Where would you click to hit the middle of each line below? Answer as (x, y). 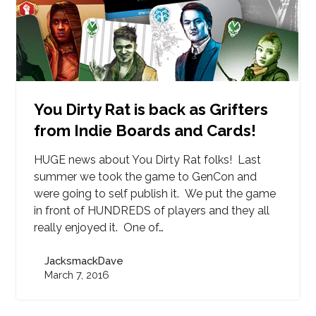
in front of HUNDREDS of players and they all (152, 211)
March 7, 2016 (77, 275)
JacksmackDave (84, 261)
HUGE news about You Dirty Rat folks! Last (148, 160)
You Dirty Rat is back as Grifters (151, 109)
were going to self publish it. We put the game (155, 194)
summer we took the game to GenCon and (146, 177)
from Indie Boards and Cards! (145, 130)
